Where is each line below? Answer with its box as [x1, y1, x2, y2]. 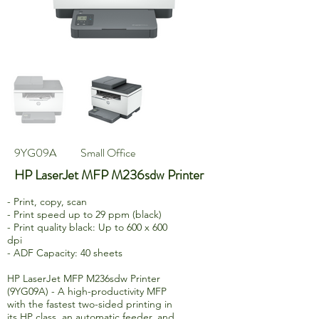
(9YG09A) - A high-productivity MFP [7, 285, 167, 298]
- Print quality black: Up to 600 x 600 [7, 221, 167, 234]
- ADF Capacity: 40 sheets [7, 246, 122, 259]
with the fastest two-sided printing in [7, 298, 172, 310]
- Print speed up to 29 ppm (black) [7, 208, 162, 221]
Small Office [80, 145, 135, 161]
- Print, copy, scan [7, 195, 87, 208]
